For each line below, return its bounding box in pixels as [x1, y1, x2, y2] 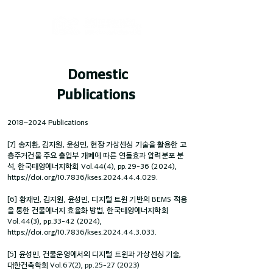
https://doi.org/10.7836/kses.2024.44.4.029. [7, 172, 158, 182]
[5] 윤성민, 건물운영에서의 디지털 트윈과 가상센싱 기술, [7, 249, 182, 258]
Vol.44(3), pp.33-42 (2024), [7, 216, 102, 225]
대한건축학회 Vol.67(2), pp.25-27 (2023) [7, 260, 140, 269]
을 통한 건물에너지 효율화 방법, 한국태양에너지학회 [7, 205, 168, 214]
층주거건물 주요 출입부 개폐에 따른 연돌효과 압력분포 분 [7, 150, 184, 160]
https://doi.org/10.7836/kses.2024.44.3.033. [7, 227, 157, 236]
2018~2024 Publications [7, 117, 88, 127]
